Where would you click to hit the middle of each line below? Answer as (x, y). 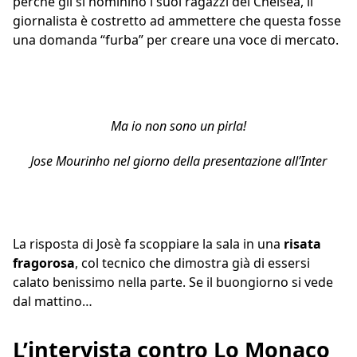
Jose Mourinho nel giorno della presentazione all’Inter (178, 161)
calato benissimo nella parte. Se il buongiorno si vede (173, 282)
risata (302, 244)
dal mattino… (53, 302)
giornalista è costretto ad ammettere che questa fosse (177, 21)
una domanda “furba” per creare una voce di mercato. (176, 40)
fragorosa (44, 263)
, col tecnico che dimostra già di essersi (192, 263)
